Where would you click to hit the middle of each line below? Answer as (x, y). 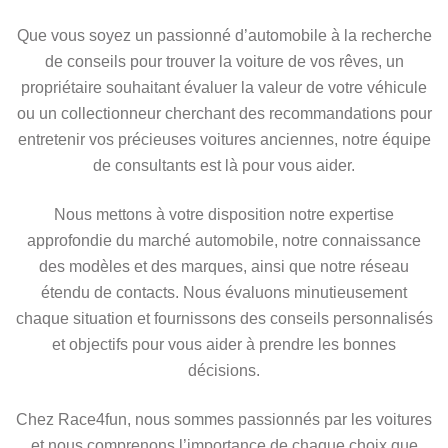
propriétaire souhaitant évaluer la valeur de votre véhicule (224, 88)
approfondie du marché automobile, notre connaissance (224, 241)
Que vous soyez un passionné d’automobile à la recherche (224, 36)
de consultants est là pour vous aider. (224, 166)
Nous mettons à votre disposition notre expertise (224, 215)
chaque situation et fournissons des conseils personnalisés (224, 319)
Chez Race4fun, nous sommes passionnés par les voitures (224, 420)
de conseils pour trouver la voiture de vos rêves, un (224, 62)
